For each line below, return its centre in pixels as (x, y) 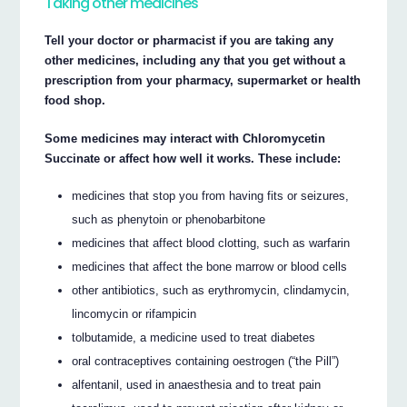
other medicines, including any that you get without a (195, 61)
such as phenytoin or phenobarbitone (169, 219)
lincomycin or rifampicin (134, 313)
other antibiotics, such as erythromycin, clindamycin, (211, 290)
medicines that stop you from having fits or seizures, (211, 195)
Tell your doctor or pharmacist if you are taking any (189, 41)
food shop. (75, 101)
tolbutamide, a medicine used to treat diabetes (194, 337)
